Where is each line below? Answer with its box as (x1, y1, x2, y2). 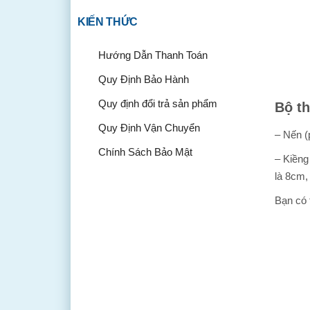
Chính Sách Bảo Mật (98, 146, 192, 158)
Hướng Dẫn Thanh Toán (98, 49, 208, 62)
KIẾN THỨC (77, 16, 138, 28)
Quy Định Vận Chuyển (98, 122, 200, 134)
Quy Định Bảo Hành (98, 73, 189, 86)
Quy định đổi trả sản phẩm (98, 98, 217, 110)
